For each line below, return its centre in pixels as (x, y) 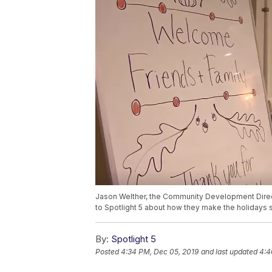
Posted (108, 252)
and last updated (229, 252)
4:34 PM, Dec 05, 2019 (160, 252)
